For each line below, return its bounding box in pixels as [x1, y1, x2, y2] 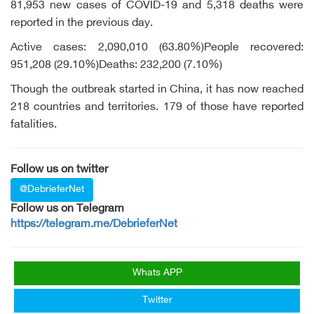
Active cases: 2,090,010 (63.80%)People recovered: [11, 41, 303, 55]
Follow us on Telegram [11, 203, 124, 217]
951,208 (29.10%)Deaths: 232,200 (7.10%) [11, 59, 222, 73]
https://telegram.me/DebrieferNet [11, 218, 177, 232]
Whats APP [132, 267, 182, 280]
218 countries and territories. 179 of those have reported [11, 101, 303, 115]
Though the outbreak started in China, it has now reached [11, 83, 303, 97]
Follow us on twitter [11, 163, 108, 177]
